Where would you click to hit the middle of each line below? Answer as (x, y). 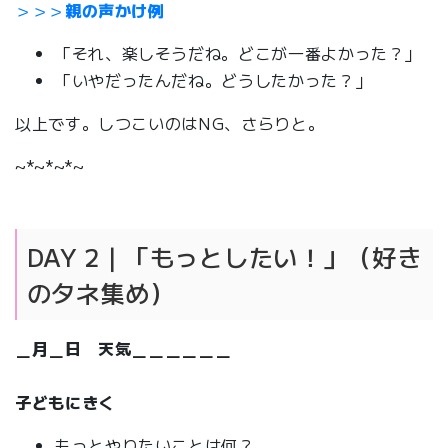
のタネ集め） (100, 292)
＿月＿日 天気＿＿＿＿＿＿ (123, 347)
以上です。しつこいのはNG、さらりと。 (170, 122)
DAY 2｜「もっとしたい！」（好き (224, 256)
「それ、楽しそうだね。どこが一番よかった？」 (238, 52)
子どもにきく (65, 401)
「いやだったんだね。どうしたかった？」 (213, 79)
